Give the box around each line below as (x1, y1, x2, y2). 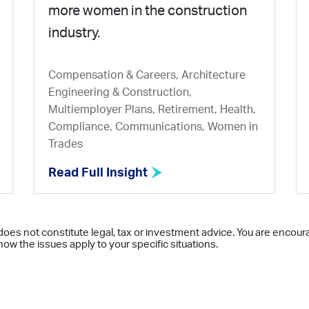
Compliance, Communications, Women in (48, 121, 258, 133)
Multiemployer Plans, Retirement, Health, (48, 104, 256, 116)
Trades (48, 139, 83, 150)
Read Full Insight (48, 167, 150, 180)
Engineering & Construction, (48, 87, 192, 99)
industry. (48, 26, 100, 41)
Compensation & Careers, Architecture (48, 70, 246, 81)
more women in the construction (48, 4, 247, 19)
